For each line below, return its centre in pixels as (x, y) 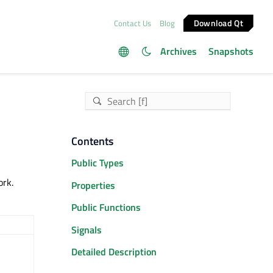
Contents (92, 141)
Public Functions (106, 207)
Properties (93, 185)
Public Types (97, 163)
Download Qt (219, 23)
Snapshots (231, 51)
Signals (86, 229)
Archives (178, 51)
